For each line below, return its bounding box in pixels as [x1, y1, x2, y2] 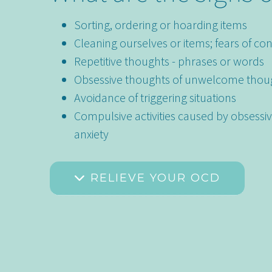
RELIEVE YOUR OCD [86, 171, 221, 185]
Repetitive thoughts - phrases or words [74, 53, 265, 69]
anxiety [74, 126, 109, 142]
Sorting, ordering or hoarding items [74, 17, 248, 33]
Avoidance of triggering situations [74, 90, 237, 106]
